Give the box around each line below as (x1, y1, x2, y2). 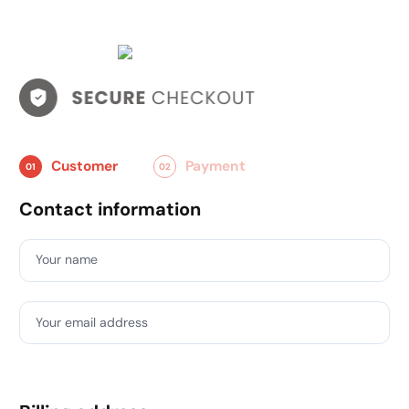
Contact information (19, 196, 201, 221)
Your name (35, 251, 98, 268)
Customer (51, 157, 119, 176)
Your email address (35, 313, 148, 330)
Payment (184, 157, 246, 176)
